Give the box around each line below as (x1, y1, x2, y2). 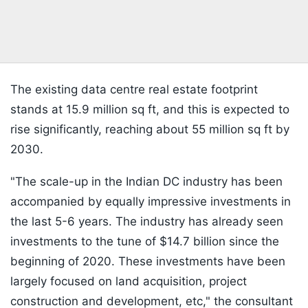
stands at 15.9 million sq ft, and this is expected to (10, 102, 289, 117)
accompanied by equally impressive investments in (10, 195, 291, 209)
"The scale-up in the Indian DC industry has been (10, 175, 283, 189)
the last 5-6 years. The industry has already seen (10, 214, 283, 229)
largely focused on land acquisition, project (10, 274, 247, 289)
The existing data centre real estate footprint (10, 82, 258, 97)
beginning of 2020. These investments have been (10, 254, 285, 269)
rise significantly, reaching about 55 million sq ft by (10, 122, 289, 137)
